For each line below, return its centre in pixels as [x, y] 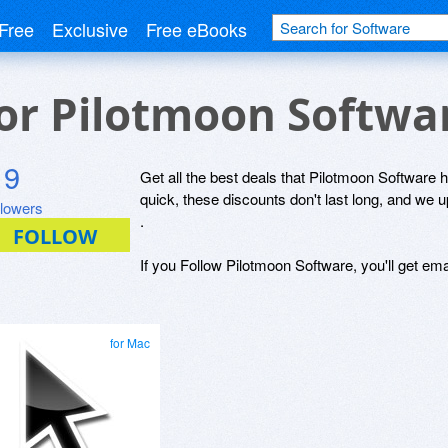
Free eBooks [196, 29]
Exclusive [90, 29]
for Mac [130, 342]
